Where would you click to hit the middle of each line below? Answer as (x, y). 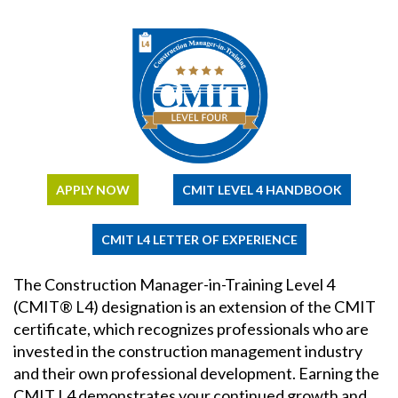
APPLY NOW (93, 189)
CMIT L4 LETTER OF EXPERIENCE (199, 239)
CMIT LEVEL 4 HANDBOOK (262, 189)
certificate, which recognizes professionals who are (191, 328)
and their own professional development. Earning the (196, 373)
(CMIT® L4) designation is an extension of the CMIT (195, 306)
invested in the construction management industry (188, 350)
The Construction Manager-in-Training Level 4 (174, 284)
